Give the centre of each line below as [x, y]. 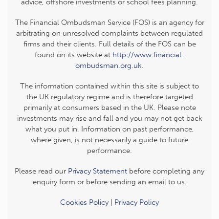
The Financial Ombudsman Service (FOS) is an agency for [109, 23]
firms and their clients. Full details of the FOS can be [109, 44]
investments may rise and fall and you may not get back [109, 119]
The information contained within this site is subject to [109, 86]
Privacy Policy [137, 203]
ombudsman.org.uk [109, 66]
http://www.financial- [148, 55]
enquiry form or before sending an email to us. [109, 182]
